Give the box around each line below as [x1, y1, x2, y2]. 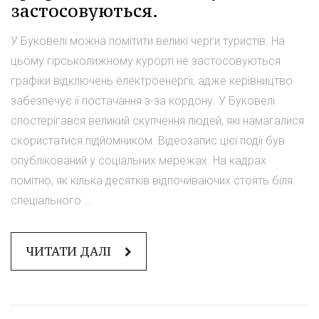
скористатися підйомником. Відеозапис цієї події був [11, 134, 285, 148]
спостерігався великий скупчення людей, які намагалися [11, 114, 304, 128]
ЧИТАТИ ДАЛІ [26, 244, 114, 260]
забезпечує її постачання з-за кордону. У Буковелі [11, 94, 275, 108]
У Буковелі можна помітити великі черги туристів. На [11, 34, 285, 48]
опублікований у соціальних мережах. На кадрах [11, 154, 266, 168]
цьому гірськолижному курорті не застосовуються [11, 54, 281, 68]
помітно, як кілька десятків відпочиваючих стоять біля [11, 174, 293, 188]
